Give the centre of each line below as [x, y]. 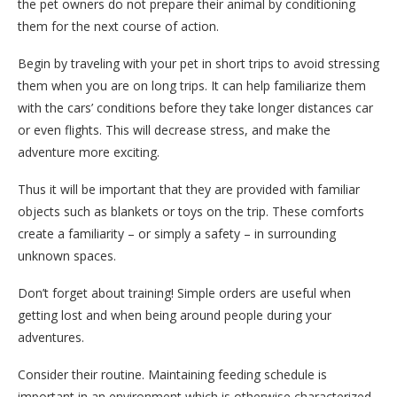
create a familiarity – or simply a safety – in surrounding [177, 233]
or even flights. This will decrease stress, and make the [174, 129]
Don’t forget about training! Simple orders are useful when [184, 292]
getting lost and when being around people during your [175, 315]
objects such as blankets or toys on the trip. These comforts [191, 211]
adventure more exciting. [89, 152]
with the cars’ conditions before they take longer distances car [195, 107]
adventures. [51, 337]
